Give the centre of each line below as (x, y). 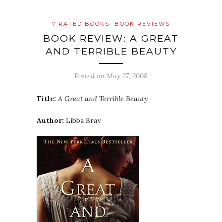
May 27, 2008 (127, 76)
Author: (50, 120)
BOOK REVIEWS (142, 24)
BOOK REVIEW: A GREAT (111, 38)
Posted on (90, 76)
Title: (46, 99)
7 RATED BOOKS (81, 24)
